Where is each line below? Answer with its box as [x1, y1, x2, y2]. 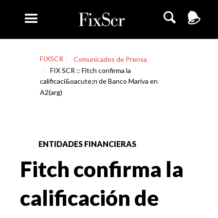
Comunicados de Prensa [73, 55, 147, 63]
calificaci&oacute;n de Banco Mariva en [39, 77, 158, 85]
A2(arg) [39, 88, 62, 96]
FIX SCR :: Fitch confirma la [50, 66, 131, 74]
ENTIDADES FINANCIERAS [38, 139, 136, 148]
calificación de [20, 185, 159, 210]
